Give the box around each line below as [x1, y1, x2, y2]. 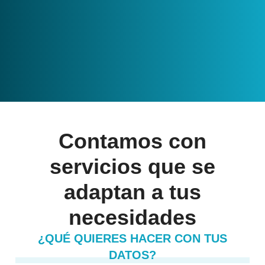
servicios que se [50, 154, 215, 179]
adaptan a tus [64, 179, 201, 204]
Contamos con [59, 128, 206, 153]
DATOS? [109, 248, 156, 261]
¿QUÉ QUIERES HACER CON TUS [38, 231, 227, 245]
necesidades [69, 205, 196, 230]
